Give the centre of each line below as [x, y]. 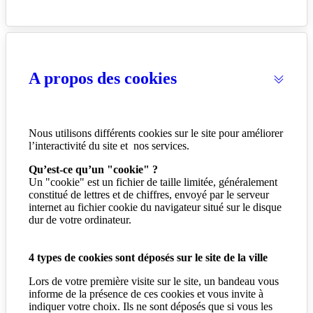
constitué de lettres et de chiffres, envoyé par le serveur [149, 195]
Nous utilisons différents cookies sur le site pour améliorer [156, 133]
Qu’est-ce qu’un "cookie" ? [93, 170]
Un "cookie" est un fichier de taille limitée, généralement [153, 182]
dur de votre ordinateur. [80, 220]
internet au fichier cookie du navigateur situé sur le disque [155, 208]
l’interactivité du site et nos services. [109, 146]
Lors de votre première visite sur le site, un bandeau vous [154, 282]
